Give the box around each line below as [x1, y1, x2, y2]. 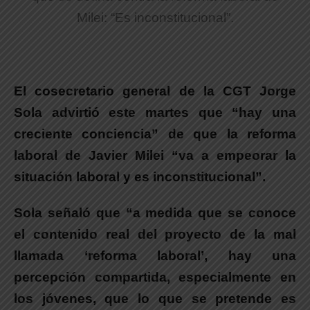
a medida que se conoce [132, 206, 297, 221]
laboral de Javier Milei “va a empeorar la [14, 148, 296, 163]
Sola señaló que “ [14, 206, 133, 221]
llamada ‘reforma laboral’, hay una [14, 248, 296, 264]
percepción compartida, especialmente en [14, 270, 296, 285]
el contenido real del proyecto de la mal [14, 227, 296, 242]
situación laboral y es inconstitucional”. [14, 170, 266, 185]
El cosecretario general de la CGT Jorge [14, 84, 296, 99]
